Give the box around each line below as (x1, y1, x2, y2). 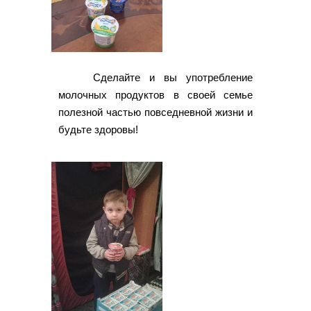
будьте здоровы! (58, 124, 138, 136)
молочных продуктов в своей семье (58, 89, 253, 101)
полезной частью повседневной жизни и (58, 106, 253, 119)
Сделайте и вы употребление (93, 72, 253, 84)
